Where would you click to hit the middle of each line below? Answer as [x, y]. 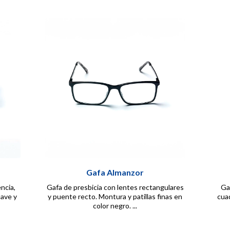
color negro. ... [115, 206]
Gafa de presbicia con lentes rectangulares [115, 187]
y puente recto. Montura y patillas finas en [115, 197]
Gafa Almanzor [115, 172]
